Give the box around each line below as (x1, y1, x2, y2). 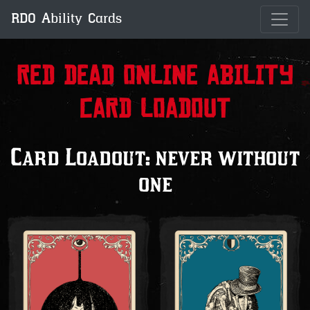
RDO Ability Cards (11, 12, 122, 26)
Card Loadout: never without (10, 147, 300, 170)
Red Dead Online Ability (17, 62, 293, 90)
